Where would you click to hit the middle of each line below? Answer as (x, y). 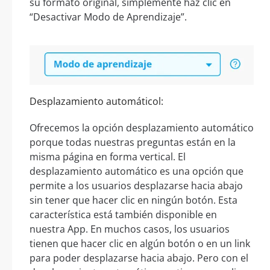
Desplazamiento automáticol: (96, 102)
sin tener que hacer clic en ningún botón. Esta (133, 200)
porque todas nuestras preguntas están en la (133, 143)
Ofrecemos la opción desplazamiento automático (142, 128)
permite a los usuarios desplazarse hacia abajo (136, 186)
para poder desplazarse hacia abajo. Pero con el (139, 258)
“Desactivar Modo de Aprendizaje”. (108, 17)
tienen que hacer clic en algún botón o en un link (140, 244)
